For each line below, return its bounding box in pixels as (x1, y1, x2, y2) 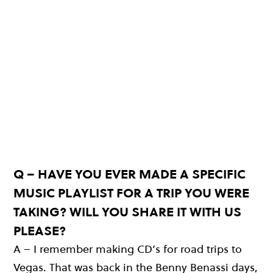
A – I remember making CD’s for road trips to (13, 241, 242, 257)
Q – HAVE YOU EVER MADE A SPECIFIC (13, 165, 246, 183)
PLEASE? (13, 222, 66, 240)
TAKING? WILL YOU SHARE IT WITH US (13, 203, 241, 221)
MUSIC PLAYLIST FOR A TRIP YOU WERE (13, 184, 249, 202)
